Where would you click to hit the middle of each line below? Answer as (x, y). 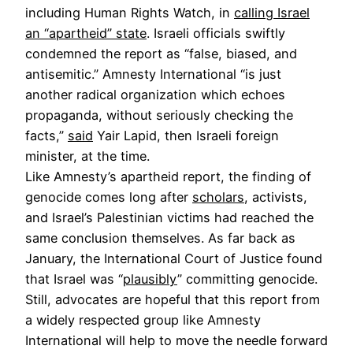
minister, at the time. (89, 156)
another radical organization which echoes (155, 95)
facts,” (46, 136)
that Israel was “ (74, 279)
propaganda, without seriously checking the (159, 115)
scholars (218, 197)
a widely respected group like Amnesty (143, 320)
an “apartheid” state (86, 33)
